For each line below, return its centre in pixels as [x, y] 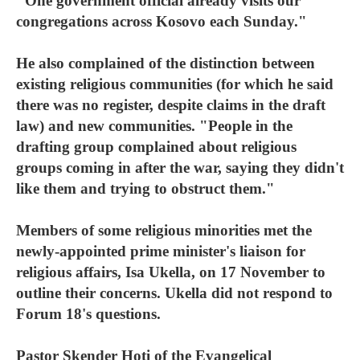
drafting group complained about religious [156, 147]
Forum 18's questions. [88, 314]
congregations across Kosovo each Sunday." [162, 21]
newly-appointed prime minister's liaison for [161, 251]
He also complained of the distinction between [166, 63]
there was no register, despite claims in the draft [171, 105]
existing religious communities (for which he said [175, 84]
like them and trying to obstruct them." [145, 188]
